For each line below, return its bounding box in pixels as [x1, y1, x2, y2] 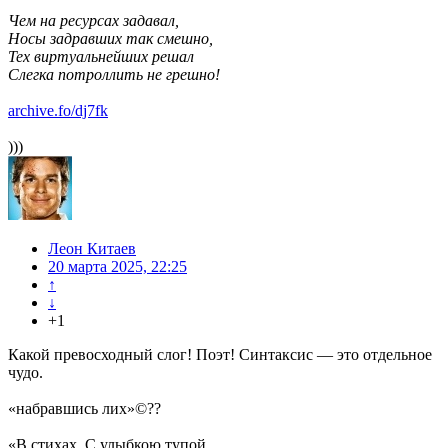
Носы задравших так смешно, [8, 30, 213, 48]
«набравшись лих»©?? [8, 400, 161, 418]
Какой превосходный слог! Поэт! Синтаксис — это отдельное [8, 346, 432, 364]
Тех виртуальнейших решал [8, 48, 194, 66]
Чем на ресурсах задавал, [8, 12, 179, 30]
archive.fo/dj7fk [8, 102, 108, 120]
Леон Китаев [48, 240, 136, 258]
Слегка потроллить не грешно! [8, 66, 220, 84]
